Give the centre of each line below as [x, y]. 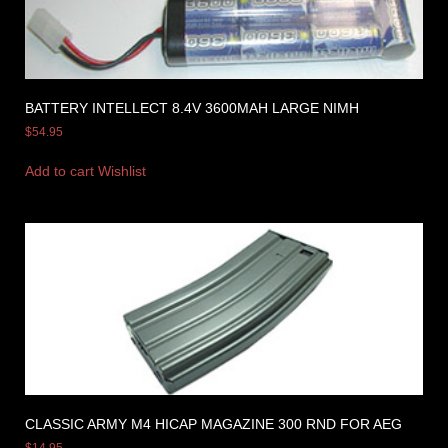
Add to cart [59, 170]
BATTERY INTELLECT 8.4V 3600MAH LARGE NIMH [192, 107]
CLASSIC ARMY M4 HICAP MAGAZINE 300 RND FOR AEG [213, 423]
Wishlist [122, 170]
